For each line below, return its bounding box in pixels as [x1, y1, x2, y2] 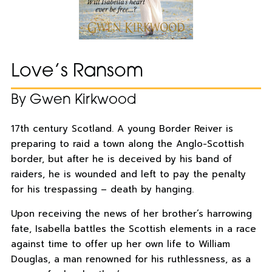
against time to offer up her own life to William [10, 237, 230, 251]
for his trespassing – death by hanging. [10, 183, 194, 197]
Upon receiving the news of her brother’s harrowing [10, 207, 252, 221]
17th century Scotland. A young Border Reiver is [10, 122, 233, 136]
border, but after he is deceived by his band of [10, 152, 232, 166]
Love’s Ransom [10, 63, 143, 82]
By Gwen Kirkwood [10, 93, 136, 108]
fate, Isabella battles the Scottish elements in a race [10, 222, 256, 236]
